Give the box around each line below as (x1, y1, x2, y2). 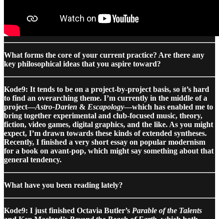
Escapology (88, 102, 124, 111)
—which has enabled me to (124, 102, 213, 111)
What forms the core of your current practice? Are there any (4, 50, 204, 59)
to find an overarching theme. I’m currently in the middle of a (4, 93, 207, 102)
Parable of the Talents (132, 206, 202, 215)
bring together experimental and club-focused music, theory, (4, 111, 202, 120)
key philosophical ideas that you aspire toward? (4, 59, 161, 68)
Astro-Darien (35, 102, 77, 111)
